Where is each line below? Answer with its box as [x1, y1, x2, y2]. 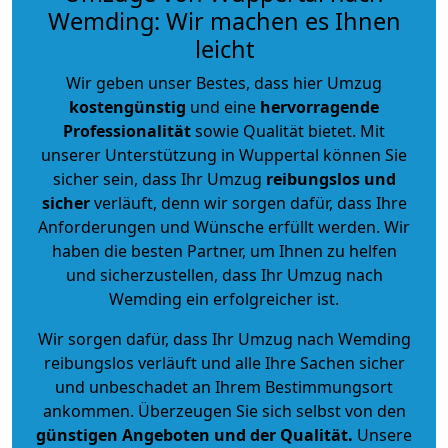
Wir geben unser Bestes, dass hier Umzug [66, 71, 382, 94]
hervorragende [260, 95, 379, 118]
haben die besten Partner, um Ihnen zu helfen [51, 239, 397, 262]
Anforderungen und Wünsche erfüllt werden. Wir [38, 215, 410, 238]
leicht [194, 32, 254, 65]
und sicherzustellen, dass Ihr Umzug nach [65, 263, 383, 286]
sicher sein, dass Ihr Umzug [52, 167, 266, 190]
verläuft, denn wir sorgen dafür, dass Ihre [89, 191, 407, 214]
